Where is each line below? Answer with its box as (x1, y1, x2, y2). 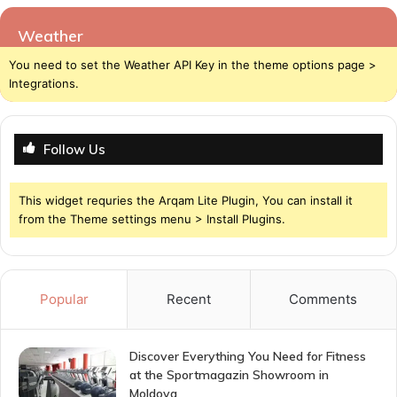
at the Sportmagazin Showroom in (129, 366, 329, 383)
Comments (289, 290, 358, 307)
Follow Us (43, 140, 105, 158)
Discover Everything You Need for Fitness (129, 347, 366, 364)
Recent (166, 290, 211, 307)
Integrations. (9, 75, 79, 90)
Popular (39, 290, 89, 307)
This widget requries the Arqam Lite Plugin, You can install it (19, 192, 353, 207)
